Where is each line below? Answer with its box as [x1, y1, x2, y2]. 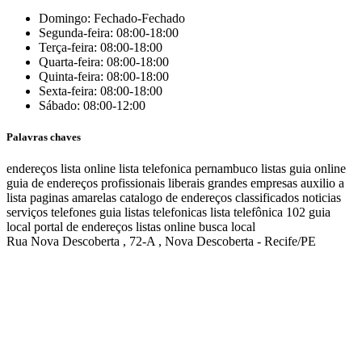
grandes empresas [208, 176, 297, 191]
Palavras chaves [6, 130, 81, 143]
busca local [199, 220, 255, 234]
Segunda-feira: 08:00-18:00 [39, 25, 179, 40]
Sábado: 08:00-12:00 [39, 98, 145, 112]
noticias [302, 191, 341, 205]
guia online [289, 162, 346, 176]
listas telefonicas [124, 205, 207, 220]
